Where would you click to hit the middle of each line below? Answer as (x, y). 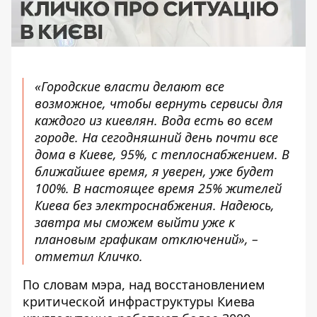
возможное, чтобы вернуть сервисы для (159, 103)
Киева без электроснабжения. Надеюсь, (155, 205)
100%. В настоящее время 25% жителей (158, 188)
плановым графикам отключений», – (146, 239)
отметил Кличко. (89, 256)
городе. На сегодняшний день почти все (156, 137)
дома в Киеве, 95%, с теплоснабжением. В (162, 154)
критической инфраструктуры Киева (139, 301)
